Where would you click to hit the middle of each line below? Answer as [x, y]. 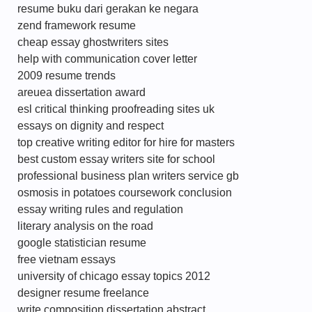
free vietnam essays [67, 259]
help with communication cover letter [107, 59]
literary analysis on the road [85, 226]
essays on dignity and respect [91, 126]
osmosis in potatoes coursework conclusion [125, 193]
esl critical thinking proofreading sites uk [116, 109]
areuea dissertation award [81, 92]
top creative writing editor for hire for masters [126, 142]
